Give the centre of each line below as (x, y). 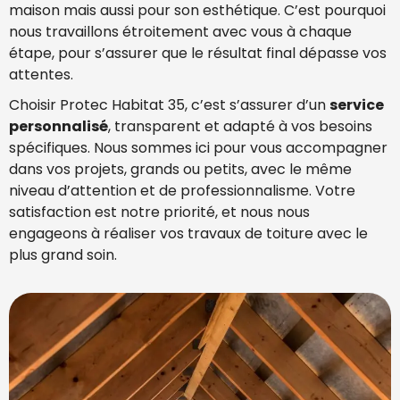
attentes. (41, 75)
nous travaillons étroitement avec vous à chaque (180, 32)
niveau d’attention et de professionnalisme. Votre (182, 191)
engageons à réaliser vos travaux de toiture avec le (188, 234)
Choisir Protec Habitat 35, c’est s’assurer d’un (169, 105)
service (357, 105)
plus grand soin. (63, 255)
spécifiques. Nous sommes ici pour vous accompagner (198, 148)
